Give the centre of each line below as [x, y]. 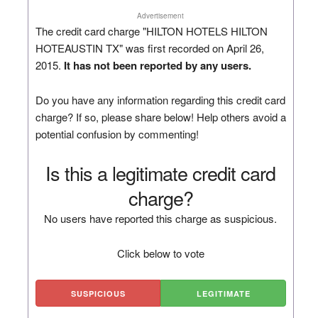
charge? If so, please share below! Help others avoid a [160, 116]
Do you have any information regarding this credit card [160, 99]
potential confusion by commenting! [117, 133]
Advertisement [161, 15]
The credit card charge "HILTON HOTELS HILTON [151, 31]
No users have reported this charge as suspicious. [161, 218]
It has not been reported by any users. [157, 65]
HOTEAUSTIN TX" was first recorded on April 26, [149, 48]
